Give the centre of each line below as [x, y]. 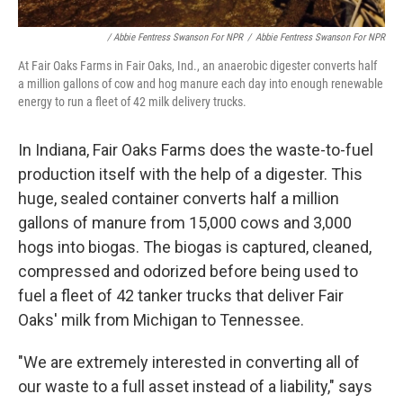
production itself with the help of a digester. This [190, 175]
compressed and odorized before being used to [188, 272]
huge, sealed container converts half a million [179, 199]
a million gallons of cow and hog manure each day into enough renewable [201, 84]
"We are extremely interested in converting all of [189, 363]
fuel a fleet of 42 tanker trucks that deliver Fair [181, 296]
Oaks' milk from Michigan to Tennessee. [161, 320]
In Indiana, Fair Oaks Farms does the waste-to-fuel [196, 150]
